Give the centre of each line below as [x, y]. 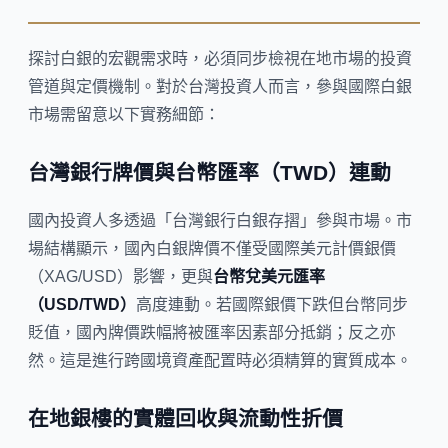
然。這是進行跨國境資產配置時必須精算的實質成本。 [220, 361]
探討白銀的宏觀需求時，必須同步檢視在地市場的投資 [220, 59]
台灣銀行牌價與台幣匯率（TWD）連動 [209, 173]
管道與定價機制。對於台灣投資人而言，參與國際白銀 [220, 87]
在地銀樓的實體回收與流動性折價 [185, 419]
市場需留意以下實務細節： [124, 115]
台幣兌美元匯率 [269, 277]
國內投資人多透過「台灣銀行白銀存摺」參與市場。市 [220, 221]
